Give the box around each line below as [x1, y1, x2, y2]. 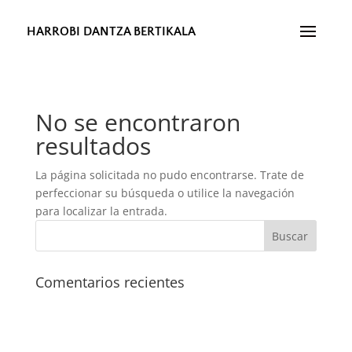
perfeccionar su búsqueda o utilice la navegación [35, 185, 295, 200]
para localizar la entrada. [35, 203, 167, 218]
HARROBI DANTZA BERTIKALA [26, 24, 196, 38]
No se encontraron [35, 106, 240, 138]
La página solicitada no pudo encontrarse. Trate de [35, 167, 304, 182]
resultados [35, 130, 151, 162]
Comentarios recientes [35, 273, 185, 291]
